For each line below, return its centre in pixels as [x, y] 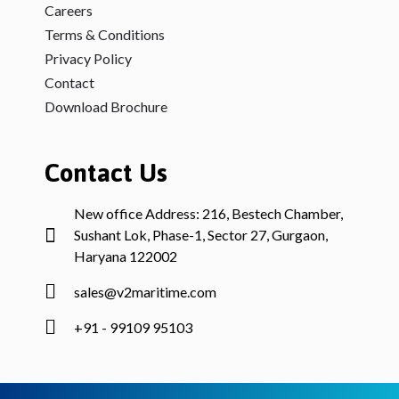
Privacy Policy [88, 58]
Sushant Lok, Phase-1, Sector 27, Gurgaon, [200, 234]
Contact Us [106, 172]
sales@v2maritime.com [145, 291]
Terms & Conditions [105, 34]
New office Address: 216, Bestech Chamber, [208, 213]
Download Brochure [106, 106]
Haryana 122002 [125, 256]
